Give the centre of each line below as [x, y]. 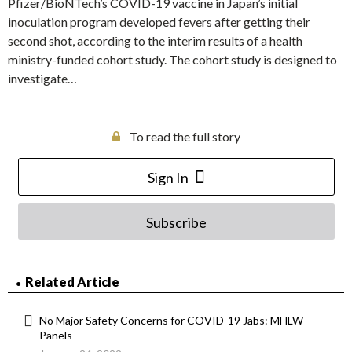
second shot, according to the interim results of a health [155, 41]
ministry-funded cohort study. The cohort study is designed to [172, 60]
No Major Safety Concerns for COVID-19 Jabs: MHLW [171, 321]
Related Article [72, 282]
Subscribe [176, 223]
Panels [56, 335]
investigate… [42, 79]
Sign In [168, 178]
